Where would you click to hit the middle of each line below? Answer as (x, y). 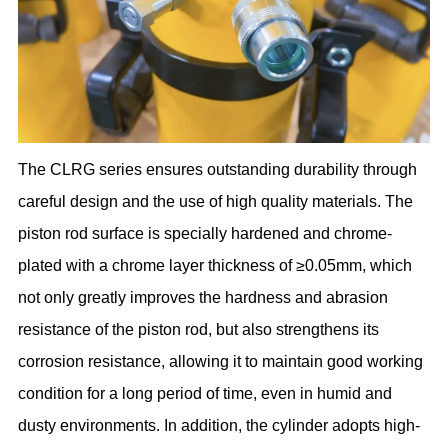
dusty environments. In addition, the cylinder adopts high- (219, 425)
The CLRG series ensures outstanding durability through (218, 169)
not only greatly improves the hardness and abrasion (203, 297)
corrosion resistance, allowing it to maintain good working (221, 361)
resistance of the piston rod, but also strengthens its (199, 329)
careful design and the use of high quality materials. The (216, 201)
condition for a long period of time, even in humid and (205, 393)
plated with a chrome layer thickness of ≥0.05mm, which (215, 265)
